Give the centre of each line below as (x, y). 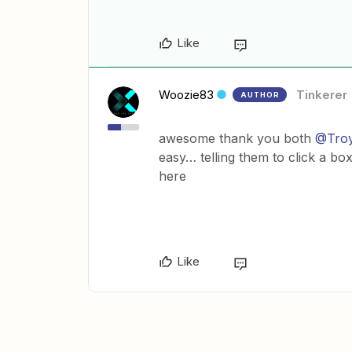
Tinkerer (322, 95)
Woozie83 (186, 95)
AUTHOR (260, 95)
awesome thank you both (237, 139)
